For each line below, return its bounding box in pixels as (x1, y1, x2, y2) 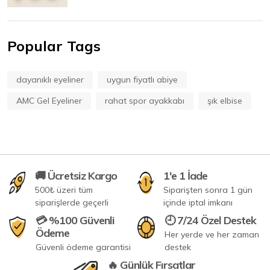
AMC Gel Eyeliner (16, 95, 82, 107)
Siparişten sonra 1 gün (163, 184, 253, 196)
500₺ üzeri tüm (35, 184, 93, 196)
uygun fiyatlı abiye (107, 74, 178, 86)
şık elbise (207, 95, 242, 107)
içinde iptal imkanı (163, 197, 233, 209)
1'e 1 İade (163, 169, 207, 183)
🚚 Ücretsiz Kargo (35, 169, 117, 183)
